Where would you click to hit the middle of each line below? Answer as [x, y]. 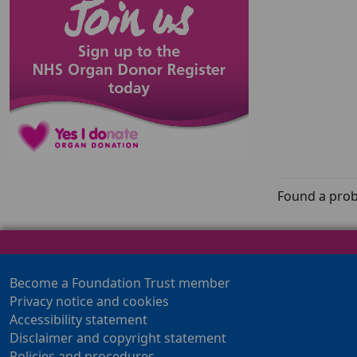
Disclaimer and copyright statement [118, 337]
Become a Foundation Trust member [120, 282]
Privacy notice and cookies [89, 301]
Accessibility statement [78, 319]
